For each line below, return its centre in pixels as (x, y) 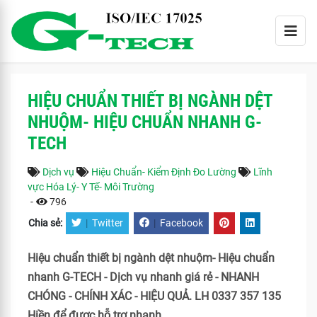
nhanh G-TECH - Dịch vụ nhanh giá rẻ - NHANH (143, 277)
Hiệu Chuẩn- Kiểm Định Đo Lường (164, 172)
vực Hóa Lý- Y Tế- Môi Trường (91, 187)
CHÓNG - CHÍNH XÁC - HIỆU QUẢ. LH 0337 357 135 (154, 296)
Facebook (181, 223)
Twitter (108, 223)
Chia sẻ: (46, 223)
